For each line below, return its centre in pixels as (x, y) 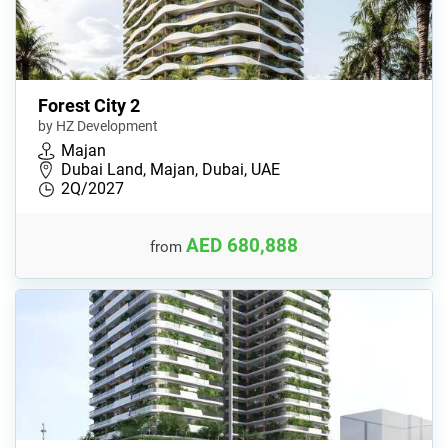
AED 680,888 (242, 245)
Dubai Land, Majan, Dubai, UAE (170, 170)
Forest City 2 (89, 106)
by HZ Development (98, 126)
